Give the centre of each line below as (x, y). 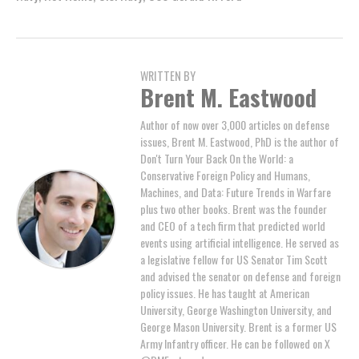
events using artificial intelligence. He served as (240, 242)
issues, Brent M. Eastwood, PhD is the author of (240, 141)
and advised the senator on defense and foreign (240, 276)
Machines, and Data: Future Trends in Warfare (236, 192)
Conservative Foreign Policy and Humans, (225, 175)
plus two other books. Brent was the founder (234, 208)
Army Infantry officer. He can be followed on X (235, 343)
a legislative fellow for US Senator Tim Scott (234, 259)
